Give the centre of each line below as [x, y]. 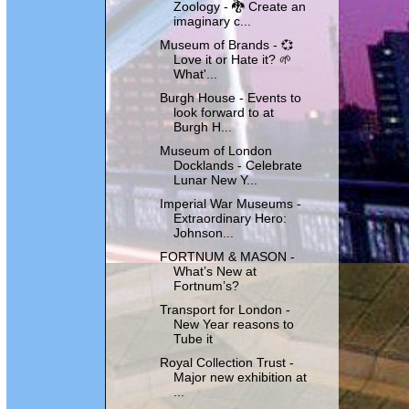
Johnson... [203, 234]
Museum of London [215, 151]
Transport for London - [225, 310]
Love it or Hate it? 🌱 [232, 59]
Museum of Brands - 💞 [226, 45]
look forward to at [223, 112]
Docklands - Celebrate [237, 165]
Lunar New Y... [215, 180]
